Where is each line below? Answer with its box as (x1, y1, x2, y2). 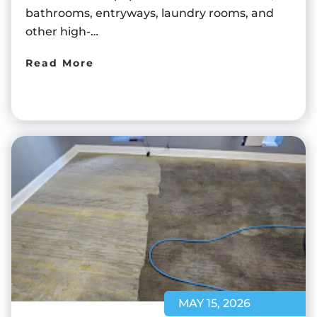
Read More (25, 56, 94, 69)
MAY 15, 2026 (178, 296, 250, 310)
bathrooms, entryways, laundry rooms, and (25, 6, 274, 20)
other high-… (25, 24, 98, 38)
